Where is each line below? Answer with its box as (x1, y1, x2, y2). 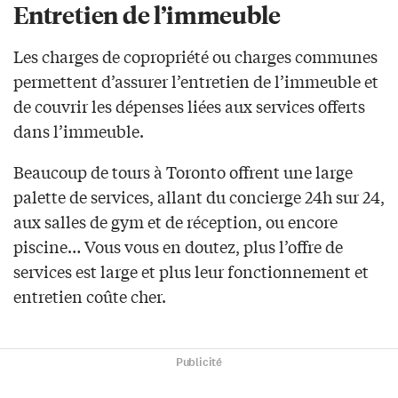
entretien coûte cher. (13, 284, 166, 308)
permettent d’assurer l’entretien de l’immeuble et (13, 69, 378, 93)
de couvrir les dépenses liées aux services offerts (13, 94, 365, 118)
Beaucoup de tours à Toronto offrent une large (13, 160, 353, 184)
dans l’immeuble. (13, 119, 144, 143)
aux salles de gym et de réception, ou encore (13, 210, 338, 234)
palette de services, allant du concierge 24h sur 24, (13, 185, 385, 209)
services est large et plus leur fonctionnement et (13, 259, 369, 283)
